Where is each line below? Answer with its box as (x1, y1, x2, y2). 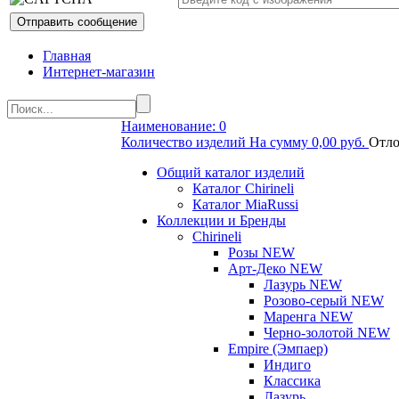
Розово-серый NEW (264, 293, 384, 309)
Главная (43, 48, 91, 64)
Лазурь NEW (264, 277, 342, 293)
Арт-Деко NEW (228, 261, 322, 277)
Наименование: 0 (121, 118, 226, 134)
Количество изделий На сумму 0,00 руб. (121, 134, 369, 151)
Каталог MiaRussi (192, 197, 298, 213)
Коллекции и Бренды (157, 213, 286, 229)
